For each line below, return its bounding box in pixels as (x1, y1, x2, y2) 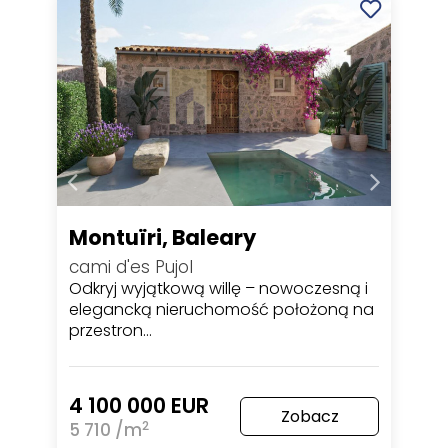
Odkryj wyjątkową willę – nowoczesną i (69, 276, 369, 300)
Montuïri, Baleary (69, 222, 257, 252)
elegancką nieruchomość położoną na (69, 297, 375, 321)
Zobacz (280, 404, 339, 428)
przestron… (69, 318, 153, 342)
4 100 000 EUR (69, 390, 210, 420)
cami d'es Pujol (69, 254, 194, 279)
